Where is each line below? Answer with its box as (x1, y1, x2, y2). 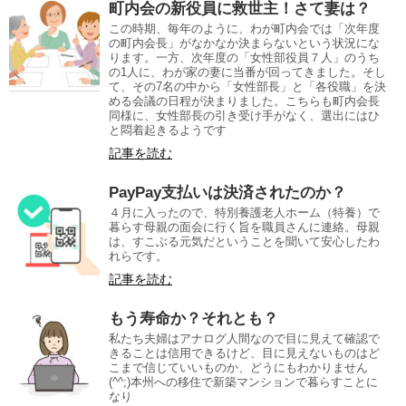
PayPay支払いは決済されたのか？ (109, 184, 346, 202)
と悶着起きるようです (109, 123, 227, 138)
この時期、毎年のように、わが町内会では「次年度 (109, 22, 380, 36)
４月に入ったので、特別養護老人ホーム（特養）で (109, 206, 380, 220)
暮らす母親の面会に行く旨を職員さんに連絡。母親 (109, 220, 380, 235)
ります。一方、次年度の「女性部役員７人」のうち (109, 51, 380, 65)
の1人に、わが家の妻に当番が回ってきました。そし (109, 65, 386, 80)
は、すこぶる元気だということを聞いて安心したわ (109, 235, 380, 249)
